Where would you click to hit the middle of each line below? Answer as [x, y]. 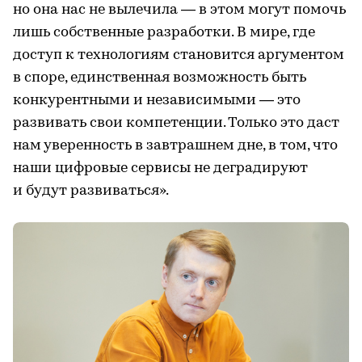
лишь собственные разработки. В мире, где [164, 32]
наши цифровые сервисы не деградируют [160, 168]
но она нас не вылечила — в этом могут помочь [179, 10]
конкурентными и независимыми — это [157, 100]
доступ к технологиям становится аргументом [179, 55]
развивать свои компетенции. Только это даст [176, 123]
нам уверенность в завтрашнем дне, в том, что [175, 145]
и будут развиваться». [91, 191]
